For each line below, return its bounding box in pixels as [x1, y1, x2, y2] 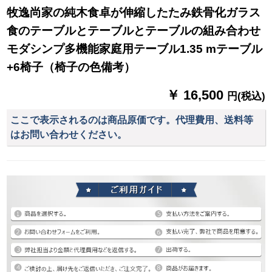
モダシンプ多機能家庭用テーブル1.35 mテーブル [7, 42, 263, 55]
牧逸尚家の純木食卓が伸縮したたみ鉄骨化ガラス [7, 5, 261, 19]
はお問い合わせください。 [10, 129, 127, 140]
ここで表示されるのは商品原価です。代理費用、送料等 [10, 114, 254, 125]
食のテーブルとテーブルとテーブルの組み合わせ [7, 24, 261, 37]
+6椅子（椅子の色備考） [7, 60, 136, 73]
